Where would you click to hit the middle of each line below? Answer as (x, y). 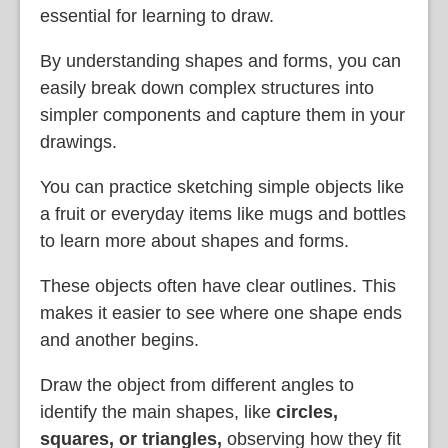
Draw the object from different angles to (197, 385)
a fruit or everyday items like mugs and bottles (223, 214)
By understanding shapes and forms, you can (220, 61)
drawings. (78, 142)
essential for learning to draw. (157, 16)
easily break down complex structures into (207, 88)
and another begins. (119, 340)
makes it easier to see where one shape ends (221, 313)
